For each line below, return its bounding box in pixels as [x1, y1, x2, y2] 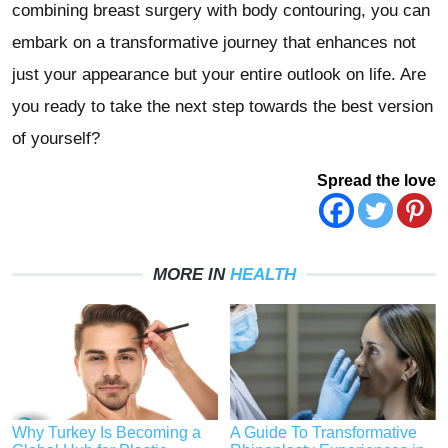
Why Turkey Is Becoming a [12, 424, 201, 442]
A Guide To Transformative [230, 424, 418, 442]
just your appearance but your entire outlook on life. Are [12, 65, 426, 85]
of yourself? [12, 129, 100, 149]
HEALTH [229, 265, 296, 285]
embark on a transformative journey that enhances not [12, 33, 416, 53]
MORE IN [152, 265, 230, 285]
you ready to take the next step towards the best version [12, 97, 433, 117]
